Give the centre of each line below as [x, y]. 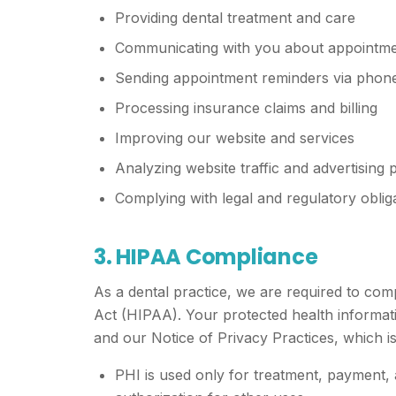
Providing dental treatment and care [235, 18]
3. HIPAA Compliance [206, 257]
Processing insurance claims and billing [246, 108]
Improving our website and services [235, 138]
